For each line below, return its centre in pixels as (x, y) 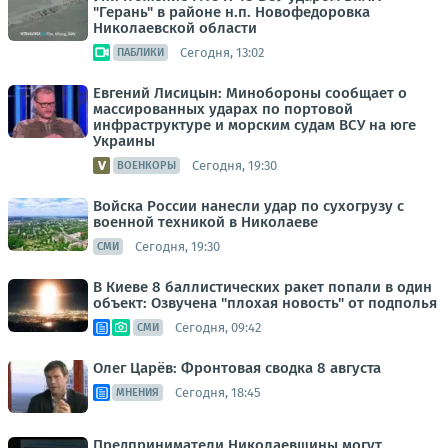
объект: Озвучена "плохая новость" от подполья (265, 303)
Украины (124, 141)
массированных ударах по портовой (223, 109)
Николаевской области (175, 28)
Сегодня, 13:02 (222, 52)
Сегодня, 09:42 (218, 327)
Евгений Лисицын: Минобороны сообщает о (250, 93)
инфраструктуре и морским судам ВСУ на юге (254, 125)
